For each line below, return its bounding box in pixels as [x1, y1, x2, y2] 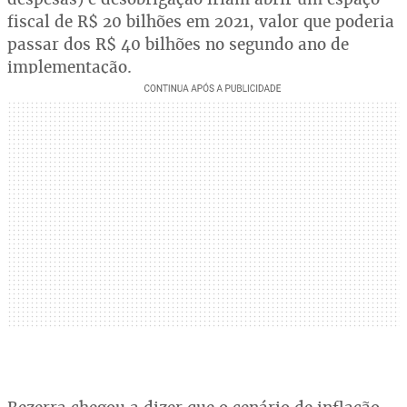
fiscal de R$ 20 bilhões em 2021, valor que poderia [7, 11, 394, 32]
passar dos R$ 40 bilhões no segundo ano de [7, 34, 349, 55]
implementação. [7, 56, 132, 77]
